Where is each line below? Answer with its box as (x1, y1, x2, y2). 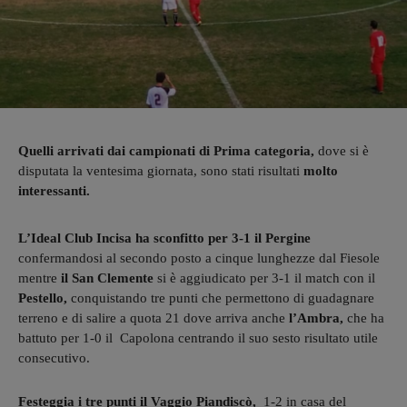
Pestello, (18, 290, 67, 305)
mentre (18, 270, 57, 285)
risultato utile (304, 330, 382, 345)
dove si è (314, 143, 369, 158)
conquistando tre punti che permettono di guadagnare (67, 290, 374, 305)
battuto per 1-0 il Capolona (18, 330, 174, 345)
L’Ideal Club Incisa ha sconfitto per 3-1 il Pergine (18, 230, 311, 245)
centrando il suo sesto (174, 330, 304, 345)
